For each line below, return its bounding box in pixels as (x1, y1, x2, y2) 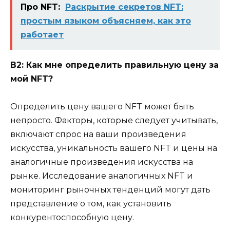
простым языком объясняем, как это (21, 15, 191, 26)
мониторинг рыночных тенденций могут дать (10, 184, 210, 195)
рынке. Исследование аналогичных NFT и (10, 170, 193, 181)
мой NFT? (10, 73, 53, 84)
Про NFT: (21, 2, 60, 12)
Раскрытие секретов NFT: (65, 2, 183, 12)
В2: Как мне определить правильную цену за (10, 60, 219, 70)
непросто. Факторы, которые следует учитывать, (10, 115, 218, 125)
